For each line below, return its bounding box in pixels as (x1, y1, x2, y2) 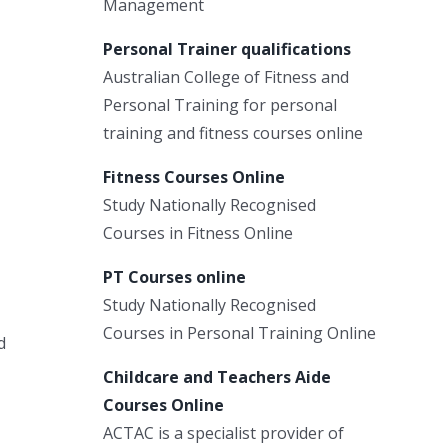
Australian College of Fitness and (103, 65, 349, 88)
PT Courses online (103, 265, 246, 288)
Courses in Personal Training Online (103, 321, 376, 344)
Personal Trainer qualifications (103, 37, 351, 60)
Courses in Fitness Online (103, 221, 293, 244)
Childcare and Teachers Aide (103, 365, 331, 388)
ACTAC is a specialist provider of (103, 421, 344, 444)
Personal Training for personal (103, 93, 337, 116)
